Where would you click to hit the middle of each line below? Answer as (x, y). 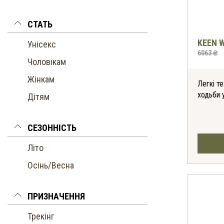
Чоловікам (47, 62)
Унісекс (42, 44)
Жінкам (41, 79)
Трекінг (41, 216)
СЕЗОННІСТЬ (52, 128)
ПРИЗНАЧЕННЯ (56, 196)
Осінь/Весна (51, 165)
